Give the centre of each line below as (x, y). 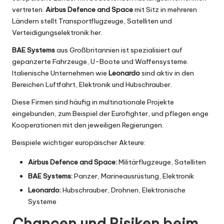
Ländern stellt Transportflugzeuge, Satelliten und (92, 21)
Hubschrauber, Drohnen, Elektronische (123, 190)
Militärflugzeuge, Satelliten (161, 162)
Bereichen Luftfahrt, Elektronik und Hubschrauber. (92, 84)
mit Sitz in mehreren (165, 9)
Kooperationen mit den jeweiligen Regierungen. (88, 125)
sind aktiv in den (167, 73)
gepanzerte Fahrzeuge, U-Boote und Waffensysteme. (100, 61)
